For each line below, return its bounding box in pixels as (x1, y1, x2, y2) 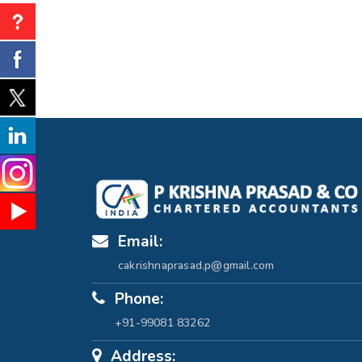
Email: (118, 231, 162, 253)
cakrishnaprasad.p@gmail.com (118, 258, 275, 274)
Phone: (115, 288, 163, 310)
